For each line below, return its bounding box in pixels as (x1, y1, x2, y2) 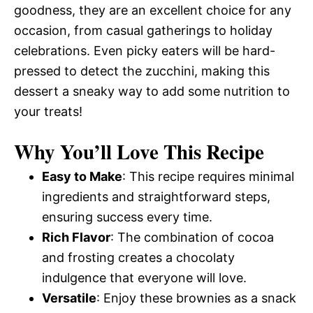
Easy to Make (42, 169, 122, 184)
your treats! (14, 104, 82, 119)
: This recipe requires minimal (122, 169, 294, 184)
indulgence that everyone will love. (42, 270, 247, 285)
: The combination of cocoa (110, 230, 274, 245)
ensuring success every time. (42, 210, 212, 224)
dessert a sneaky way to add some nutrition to (14, 84, 290, 99)
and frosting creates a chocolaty (42, 250, 235, 265)
